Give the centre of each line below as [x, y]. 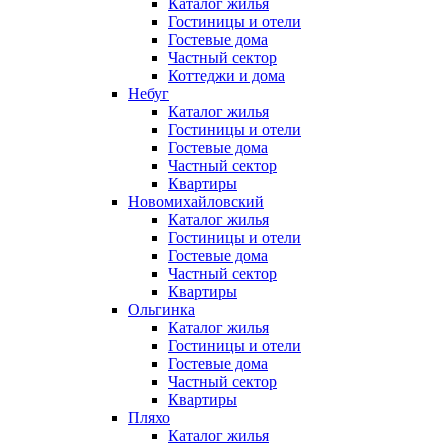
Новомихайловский [196, 202]
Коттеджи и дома [226, 76]
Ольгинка [161, 310]
